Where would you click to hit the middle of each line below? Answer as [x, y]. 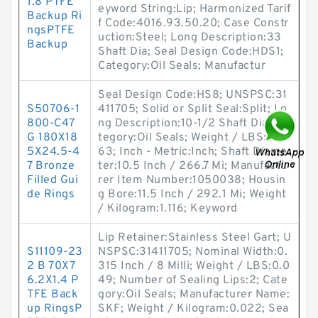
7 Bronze [51, 166]
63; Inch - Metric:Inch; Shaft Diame [193, 152]
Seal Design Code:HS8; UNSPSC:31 [193, 95]
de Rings [51, 194]
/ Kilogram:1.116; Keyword [168, 209]
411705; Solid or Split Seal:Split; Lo [193, 109]
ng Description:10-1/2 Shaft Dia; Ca [193, 124]
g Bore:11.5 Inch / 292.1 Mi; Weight [192, 194]
